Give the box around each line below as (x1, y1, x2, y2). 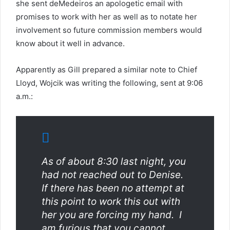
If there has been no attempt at (42, 182, 184, 194)
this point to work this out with (42, 196, 180, 207)
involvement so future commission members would (16, 25, 202, 35)
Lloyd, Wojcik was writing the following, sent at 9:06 (16, 78, 203, 88)
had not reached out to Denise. (42, 169, 186, 181)
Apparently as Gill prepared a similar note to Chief (16, 65, 197, 74)
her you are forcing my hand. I (42, 209, 182, 221)
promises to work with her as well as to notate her (16, 12, 197, 22)
